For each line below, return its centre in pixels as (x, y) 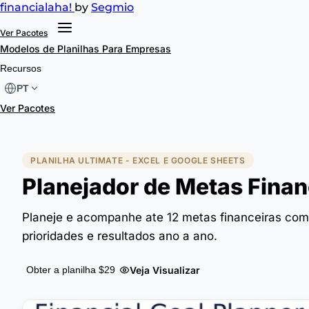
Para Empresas (137, 49)
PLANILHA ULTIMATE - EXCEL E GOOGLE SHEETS (138, 160)
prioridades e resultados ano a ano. (120, 236)
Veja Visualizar (165, 270)
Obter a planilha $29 (71, 270)
